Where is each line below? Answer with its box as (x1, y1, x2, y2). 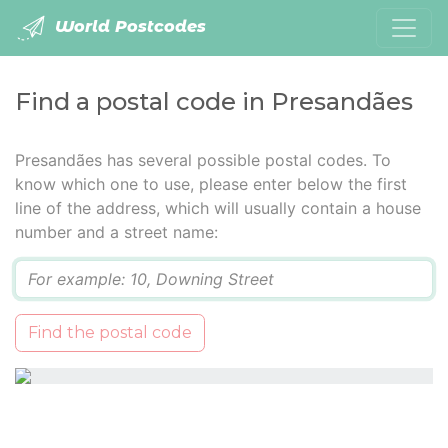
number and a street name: (15, 222, 218, 242)
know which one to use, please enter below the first (15, 174, 407, 194)
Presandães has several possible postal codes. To (15, 150, 391, 170)
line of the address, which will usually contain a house (15, 198, 421, 218)
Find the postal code (28, 323, 192, 342)
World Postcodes (50, 17, 206, 37)
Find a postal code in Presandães (15, 87, 413, 116)
